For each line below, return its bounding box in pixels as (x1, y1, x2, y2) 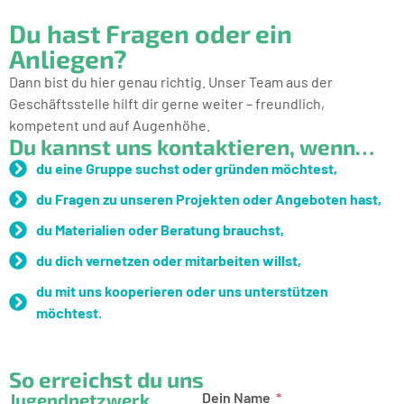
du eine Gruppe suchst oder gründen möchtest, (36, 160, 337, 177)
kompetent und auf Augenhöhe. (9, 116, 210, 133)
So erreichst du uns (9, 366, 204, 392)
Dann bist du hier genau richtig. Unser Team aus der (9, 73, 333, 90)
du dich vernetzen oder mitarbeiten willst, (36, 252, 301, 269)
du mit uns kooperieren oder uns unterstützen (36, 282, 328, 299)
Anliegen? (9, 43, 127, 74)
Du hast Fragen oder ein (9, 18, 292, 49)
